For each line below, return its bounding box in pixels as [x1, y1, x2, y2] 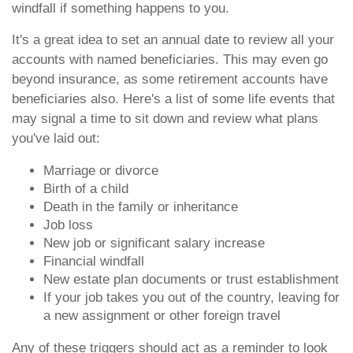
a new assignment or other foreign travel [43, 308, 281, 323]
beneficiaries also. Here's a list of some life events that [12, 91, 335, 106]
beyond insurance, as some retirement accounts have [12, 72, 328, 87]
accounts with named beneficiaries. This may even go [12, 52, 328, 67]
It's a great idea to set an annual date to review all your [12, 32, 334, 47]
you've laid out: [12, 131, 100, 146]
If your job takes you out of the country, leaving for [43, 290, 340, 305]
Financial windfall [43, 254, 144, 269]
